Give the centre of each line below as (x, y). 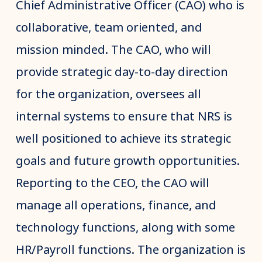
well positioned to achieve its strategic (123, 139)
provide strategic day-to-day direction (122, 72)
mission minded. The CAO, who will (113, 50)
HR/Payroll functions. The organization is (130, 250)
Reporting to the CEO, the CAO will (112, 183)
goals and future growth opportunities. (129, 161)
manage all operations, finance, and (116, 206)
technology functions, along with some (125, 228)
